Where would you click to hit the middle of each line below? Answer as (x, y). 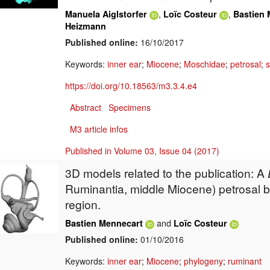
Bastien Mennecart (104, 223)
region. (83, 204)
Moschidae (205, 64)
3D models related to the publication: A (166, 173)
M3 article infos (99, 129)
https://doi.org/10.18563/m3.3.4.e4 (131, 86)
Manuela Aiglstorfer (106, 14)
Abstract (86, 108)
